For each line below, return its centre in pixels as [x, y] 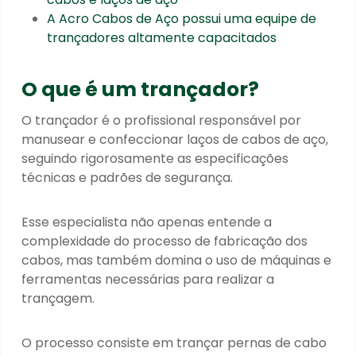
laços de [215, 140]
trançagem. [58, 299]
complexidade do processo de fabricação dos [165, 242]
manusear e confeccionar [104, 140]
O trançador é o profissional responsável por [162, 121]
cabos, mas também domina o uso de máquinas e [177, 261]
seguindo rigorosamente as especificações [155, 159]
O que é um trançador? [141, 89]
